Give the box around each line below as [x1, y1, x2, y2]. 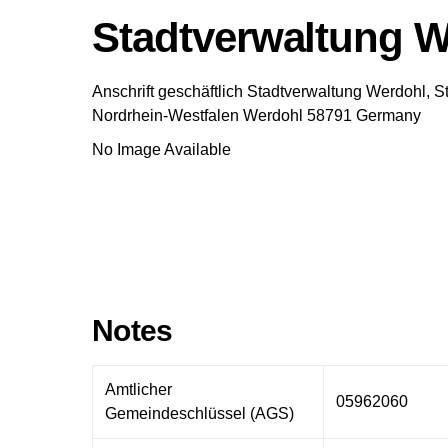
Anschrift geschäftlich [92, 83, 243, 100]
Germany [356, 107, 421, 124]
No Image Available [92, 141, 231, 158]
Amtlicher [105, 380, 172, 398]
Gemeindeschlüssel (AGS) [105, 404, 294, 422]
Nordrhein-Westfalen [92, 107, 239, 124]
